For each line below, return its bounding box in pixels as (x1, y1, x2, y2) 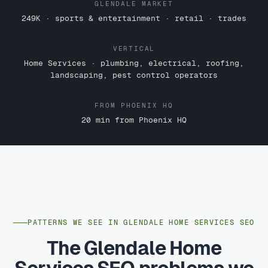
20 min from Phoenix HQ (81, 115, 187, 124)
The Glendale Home (46, 237, 222, 259)
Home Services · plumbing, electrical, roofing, (24, 58, 244, 68)
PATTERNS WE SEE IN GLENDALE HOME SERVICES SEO (28, 218, 255, 227)
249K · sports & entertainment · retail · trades (22, 13, 246, 23)
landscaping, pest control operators (50, 70, 218, 80)
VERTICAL (112, 44, 156, 52)
